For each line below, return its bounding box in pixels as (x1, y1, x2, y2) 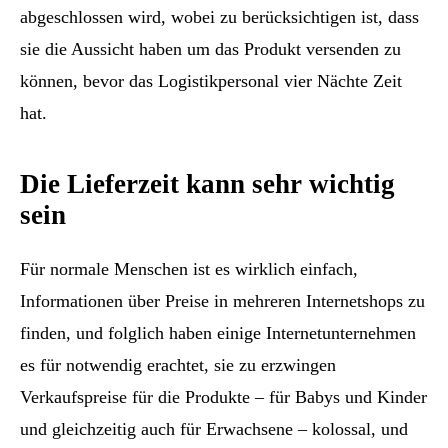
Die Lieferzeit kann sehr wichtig (20, 168, 395, 199)
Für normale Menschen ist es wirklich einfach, (20, 259, 358, 280)
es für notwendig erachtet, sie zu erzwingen (20, 355, 336, 376)
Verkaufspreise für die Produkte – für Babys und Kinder (20, 387, 427, 408)
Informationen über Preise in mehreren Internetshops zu (20, 291, 425, 312)
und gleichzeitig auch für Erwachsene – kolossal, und (20, 419, 408, 440)
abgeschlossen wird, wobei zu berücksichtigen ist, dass (20, 6, 419, 27)
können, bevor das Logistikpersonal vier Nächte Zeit (20, 70, 402, 91)
